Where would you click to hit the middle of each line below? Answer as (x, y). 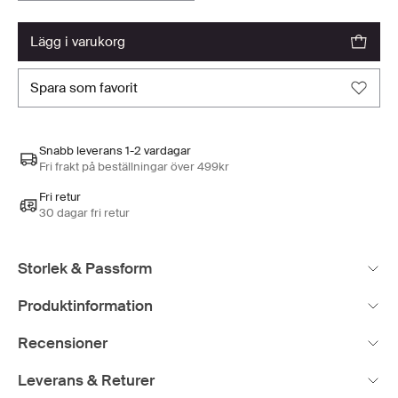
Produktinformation (85, 306)
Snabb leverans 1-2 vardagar (115, 151)
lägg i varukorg (82, 42)
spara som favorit (88, 88)
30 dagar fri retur (84, 213)
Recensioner (63, 343)
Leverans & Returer (86, 381)
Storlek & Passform (85, 269)
